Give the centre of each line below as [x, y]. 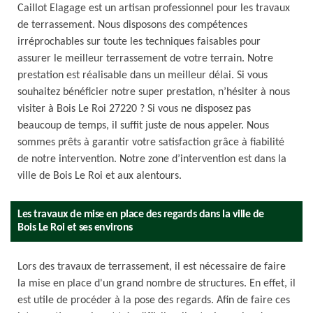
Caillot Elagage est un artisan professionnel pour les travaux [154, 8]
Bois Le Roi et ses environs [75, 228]
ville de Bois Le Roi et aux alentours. [100, 176]
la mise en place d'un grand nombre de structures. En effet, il [156, 284]
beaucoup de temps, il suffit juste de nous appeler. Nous [143, 126]
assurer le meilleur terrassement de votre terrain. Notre [145, 59]
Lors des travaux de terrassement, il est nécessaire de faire [152, 267]
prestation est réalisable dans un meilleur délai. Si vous [143, 75]
